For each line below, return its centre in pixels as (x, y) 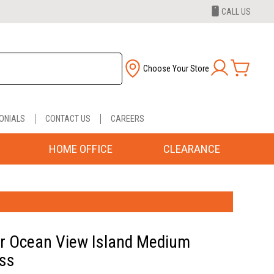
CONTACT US (68, 119)
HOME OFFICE (80, 149)
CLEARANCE (192, 149)
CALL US (236, 12)
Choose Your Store (176, 69)
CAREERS (127, 119)
